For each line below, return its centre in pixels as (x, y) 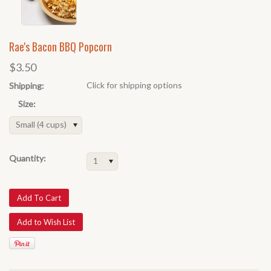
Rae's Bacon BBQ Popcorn (60, 47)
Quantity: (28, 158)
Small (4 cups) (41, 124)
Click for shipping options (134, 85)
